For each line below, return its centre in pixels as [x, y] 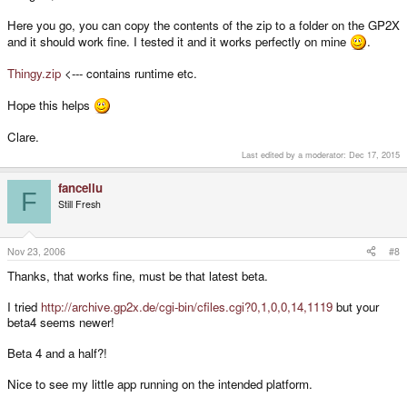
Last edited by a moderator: [295, 154]
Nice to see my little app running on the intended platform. [160, 383]
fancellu [80, 188]
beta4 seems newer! [61, 322]
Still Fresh [79, 204]
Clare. [23, 137]
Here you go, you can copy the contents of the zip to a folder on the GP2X [203, 25]
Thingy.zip [34, 74]
